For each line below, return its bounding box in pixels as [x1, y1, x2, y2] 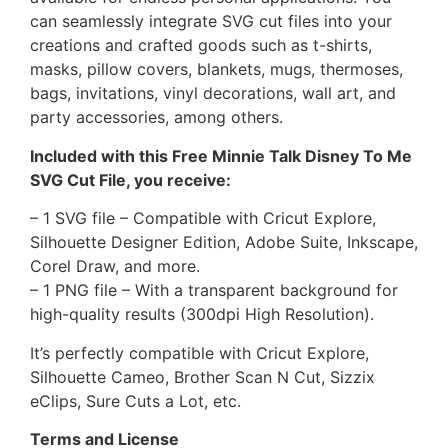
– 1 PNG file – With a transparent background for [30, 280, 398, 301]
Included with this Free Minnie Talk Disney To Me [30, 145, 412, 166]
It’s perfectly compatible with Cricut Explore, [30, 342, 369, 363]
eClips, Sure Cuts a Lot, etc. [30, 390, 241, 411]
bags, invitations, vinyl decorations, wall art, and [30, 83, 396, 104]
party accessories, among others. [30, 107, 283, 128]
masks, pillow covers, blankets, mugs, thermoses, [30, 59, 403, 80]
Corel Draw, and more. [30, 256, 200, 277]
